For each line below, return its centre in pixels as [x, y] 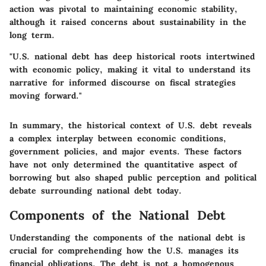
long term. [32, 35]
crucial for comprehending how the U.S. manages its [124, 251]
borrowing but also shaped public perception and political [133, 177]
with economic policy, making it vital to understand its [130, 69]
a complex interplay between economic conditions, [118, 138]
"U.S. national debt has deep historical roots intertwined [132, 56]
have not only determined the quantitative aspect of [123, 164]
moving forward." [46, 95]
